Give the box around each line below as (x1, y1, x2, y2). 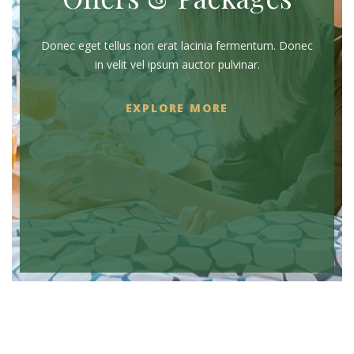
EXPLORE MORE (125, 100, 229, 115)
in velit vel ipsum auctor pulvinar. (94, 57, 260, 73)
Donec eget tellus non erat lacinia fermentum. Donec (41, 38, 313, 54)
